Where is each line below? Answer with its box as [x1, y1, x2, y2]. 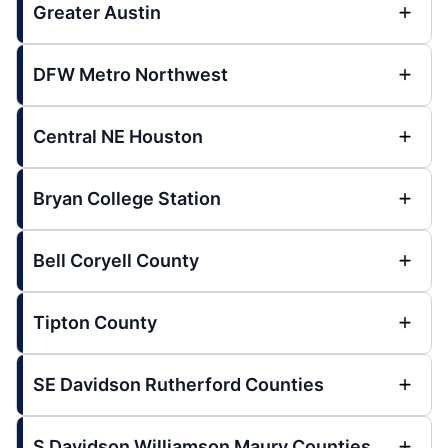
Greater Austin [33, 2, 161, 23]
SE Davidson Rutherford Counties [33, 374, 324, 395]
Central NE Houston [33, 126, 203, 147]
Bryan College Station [33, 188, 221, 209]
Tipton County [33, 312, 157, 333]
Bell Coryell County [33, 250, 199, 271]
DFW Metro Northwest [33, 64, 228, 85]
